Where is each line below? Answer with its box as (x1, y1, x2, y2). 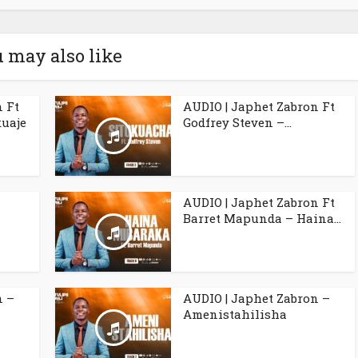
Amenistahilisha (183, 306, 287, 323)
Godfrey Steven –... (183, 114, 292, 131)
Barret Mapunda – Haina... (183, 210, 341, 227)
